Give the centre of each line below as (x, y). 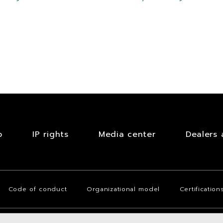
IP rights (51, 134)
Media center (127, 134)
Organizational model (123, 189)
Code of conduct (38, 189)
